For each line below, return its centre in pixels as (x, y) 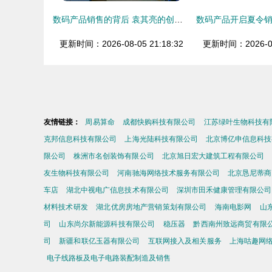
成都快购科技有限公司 (159, 122)
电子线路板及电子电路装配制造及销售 (109, 258)
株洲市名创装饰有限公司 (114, 156)
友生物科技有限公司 (77, 173)
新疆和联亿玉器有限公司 (100, 241)
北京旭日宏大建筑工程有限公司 (213, 156)
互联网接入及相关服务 (185, 241)
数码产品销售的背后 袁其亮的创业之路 (178, 19)
